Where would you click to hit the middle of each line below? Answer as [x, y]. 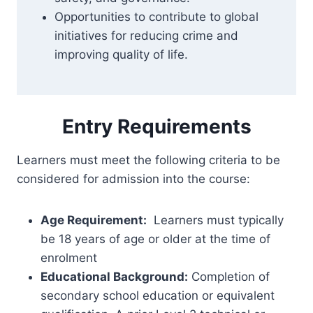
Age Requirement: [94, 220]
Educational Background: [114, 277]
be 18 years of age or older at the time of [155, 239]
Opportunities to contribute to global [156, 17]
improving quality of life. [121, 54]
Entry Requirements [156, 126]
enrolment [69, 258]
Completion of [229, 277]
